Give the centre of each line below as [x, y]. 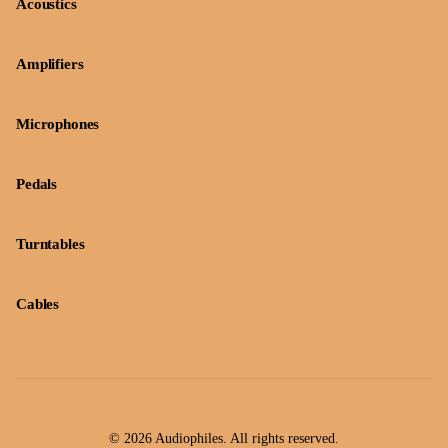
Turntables [50, 244]
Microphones [58, 124]
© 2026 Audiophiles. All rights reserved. [224, 438]
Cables [38, 304]
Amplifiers [50, 64]
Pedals [37, 184]
